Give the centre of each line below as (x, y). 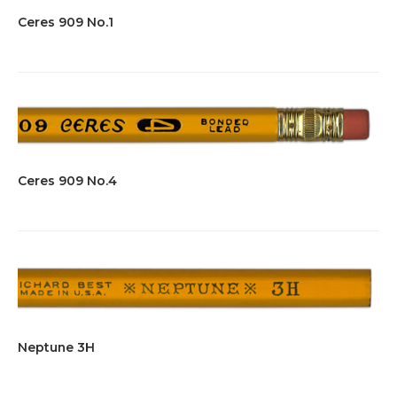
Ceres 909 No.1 (66, 22)
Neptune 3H (56, 348)
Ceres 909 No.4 (67, 181)
